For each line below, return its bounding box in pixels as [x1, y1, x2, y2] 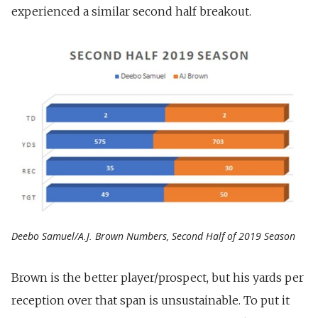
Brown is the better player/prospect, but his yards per [11, 270, 304, 285]
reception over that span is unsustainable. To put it [11, 292, 290, 307]
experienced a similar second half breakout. [11, 4, 251, 19]
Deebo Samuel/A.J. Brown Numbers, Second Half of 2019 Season [11, 229, 295, 243]
